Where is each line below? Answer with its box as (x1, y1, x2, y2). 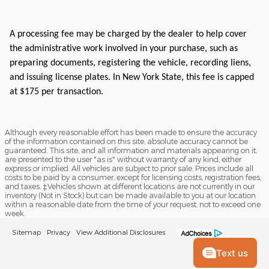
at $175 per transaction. (10, 87, 103, 97)
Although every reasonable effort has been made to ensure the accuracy (5, 128, 257, 137)
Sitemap (12, 228, 41, 237)
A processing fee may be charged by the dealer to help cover (10, 29, 247, 40)
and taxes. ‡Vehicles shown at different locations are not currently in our (5, 182, 255, 191)
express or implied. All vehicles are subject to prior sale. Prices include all (5, 164, 253, 173)
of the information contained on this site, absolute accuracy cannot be (5, 137, 248, 146)
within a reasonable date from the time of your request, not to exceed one (5, 200, 261, 209)
